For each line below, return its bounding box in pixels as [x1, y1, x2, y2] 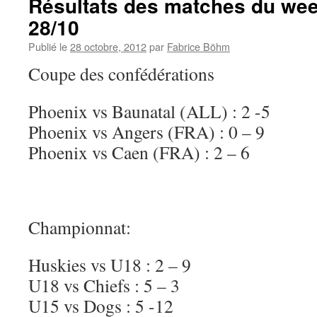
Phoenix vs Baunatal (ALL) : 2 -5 [28, 99, 270, 123]
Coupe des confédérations [28, 62, 214, 86]
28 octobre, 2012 [70, 39, 146, 54]
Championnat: [28, 215, 131, 239]
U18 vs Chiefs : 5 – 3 [28, 273, 180, 297]
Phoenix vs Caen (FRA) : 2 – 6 [28, 140, 250, 164]
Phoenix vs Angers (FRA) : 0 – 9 [28, 120, 265, 144]
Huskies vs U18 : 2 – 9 [28, 253, 191, 277]
